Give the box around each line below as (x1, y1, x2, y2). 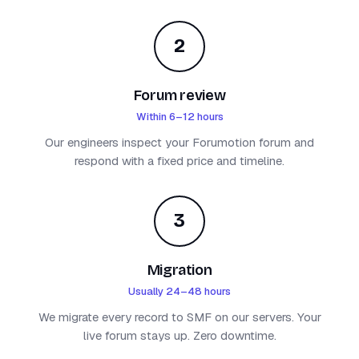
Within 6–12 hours (135, 109, 224, 123)
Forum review (133, 86, 226, 104)
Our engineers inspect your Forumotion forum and (45, 134, 314, 150)
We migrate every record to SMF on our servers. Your (38, 309, 321, 325)
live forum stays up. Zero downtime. (83, 327, 276, 343)
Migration (147, 260, 212, 279)
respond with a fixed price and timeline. (75, 152, 284, 168)
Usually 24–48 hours (128, 284, 231, 298)
